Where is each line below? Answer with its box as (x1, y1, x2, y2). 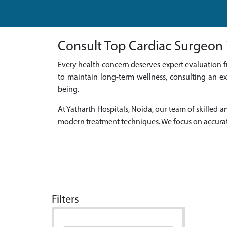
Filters (52, 194, 79, 206)
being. (58, 86, 79, 94)
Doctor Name (62, 210, 125, 221)
